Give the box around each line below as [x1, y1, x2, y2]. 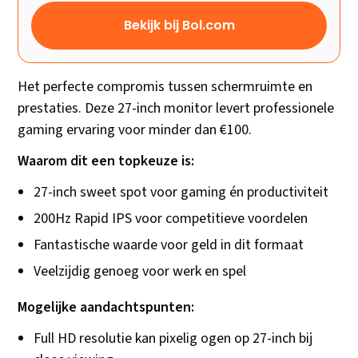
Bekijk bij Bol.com [123, 16, 235, 35]
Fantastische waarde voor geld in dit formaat [34, 235, 304, 256]
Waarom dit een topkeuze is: [18, 151, 195, 172]
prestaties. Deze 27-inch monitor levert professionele [18, 98, 335, 119]
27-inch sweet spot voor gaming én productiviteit [34, 182, 329, 203]
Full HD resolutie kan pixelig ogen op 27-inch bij [34, 328, 313, 349]
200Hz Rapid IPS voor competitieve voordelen [34, 209, 308, 229]
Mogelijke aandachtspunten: [18, 297, 195, 318]
